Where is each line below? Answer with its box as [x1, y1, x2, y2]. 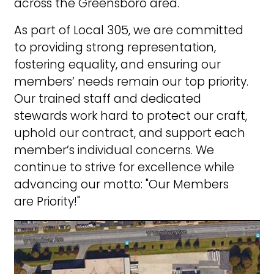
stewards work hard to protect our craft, [13, 107, 247, 124]
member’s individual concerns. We [13, 141, 214, 158]
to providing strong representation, [13, 39, 216, 56]
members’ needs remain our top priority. [13, 73, 248, 90]
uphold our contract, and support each [13, 124, 245, 141]
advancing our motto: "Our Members [13, 176, 229, 193]
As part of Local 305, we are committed [13, 21, 243, 39]
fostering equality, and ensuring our [13, 56, 221, 73]
